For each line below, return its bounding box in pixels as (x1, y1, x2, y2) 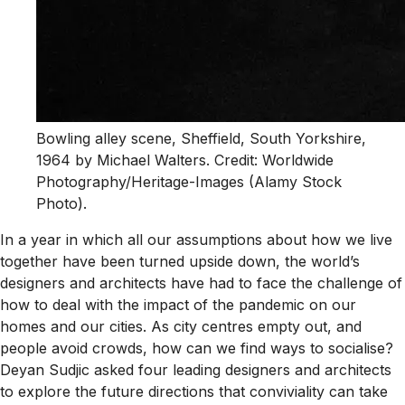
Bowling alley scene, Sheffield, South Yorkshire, (36, 129, 366, 148)
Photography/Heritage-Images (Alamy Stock (36, 173, 342, 192)
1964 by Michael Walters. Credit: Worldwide (36, 151, 334, 170)
